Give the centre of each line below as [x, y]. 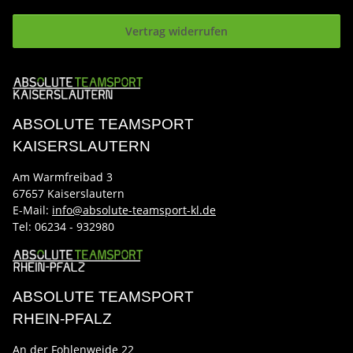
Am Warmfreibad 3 [63, 176]
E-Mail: [31, 210]
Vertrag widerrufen [176, 31]
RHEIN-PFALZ [62, 318]
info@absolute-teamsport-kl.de [134, 210]
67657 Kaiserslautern [69, 193]
